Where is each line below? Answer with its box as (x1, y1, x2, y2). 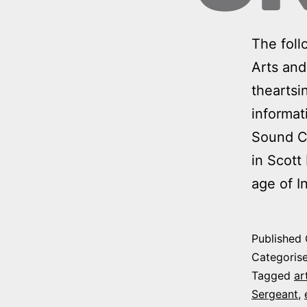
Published (251, 232, 305, 246)
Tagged (251, 269, 294, 283)
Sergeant (251, 287, 298, 302)
